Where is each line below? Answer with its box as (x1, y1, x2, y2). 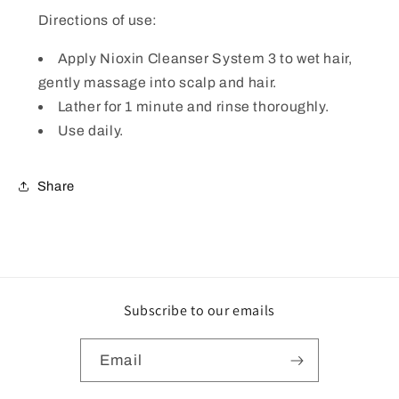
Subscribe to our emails (124, 301, 275, 321)
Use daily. (57, 122, 124, 138)
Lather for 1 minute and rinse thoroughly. (57, 98, 330, 114)
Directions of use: (37, 12, 159, 28)
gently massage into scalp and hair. (37, 74, 277, 90)
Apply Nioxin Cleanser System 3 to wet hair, (57, 50, 353, 66)
